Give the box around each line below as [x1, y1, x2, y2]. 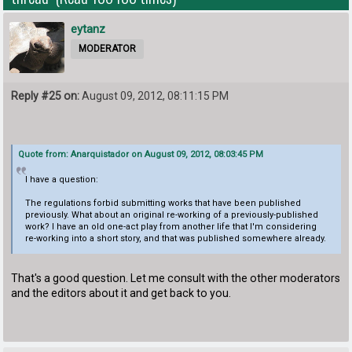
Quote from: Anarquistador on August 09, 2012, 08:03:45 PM [18, 148, 264, 159]
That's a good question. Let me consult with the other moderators [11, 272, 341, 285]
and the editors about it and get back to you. [11, 287, 232, 300]
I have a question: [24, 174, 98, 185]
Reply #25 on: [11, 90, 80, 103]
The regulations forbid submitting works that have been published [24, 197, 301, 208]
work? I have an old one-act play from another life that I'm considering [24, 221, 317, 232]
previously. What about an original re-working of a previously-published [24, 209, 318, 220]
